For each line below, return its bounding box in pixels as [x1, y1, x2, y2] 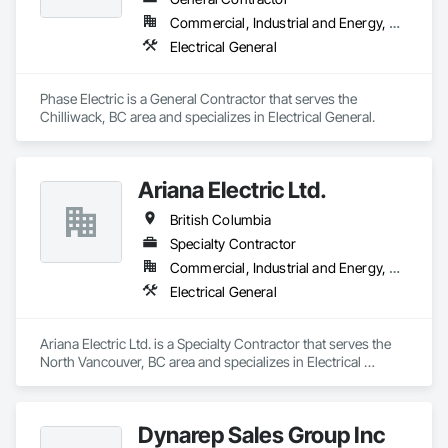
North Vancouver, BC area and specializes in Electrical [40, 353, 361, 370]
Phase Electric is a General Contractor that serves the [40, 90, 357, 107]
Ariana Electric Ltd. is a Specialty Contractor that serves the [40, 335, 391, 352]
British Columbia [170, 211, 272, 228]
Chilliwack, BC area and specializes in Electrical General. [40, 108, 375, 125]
